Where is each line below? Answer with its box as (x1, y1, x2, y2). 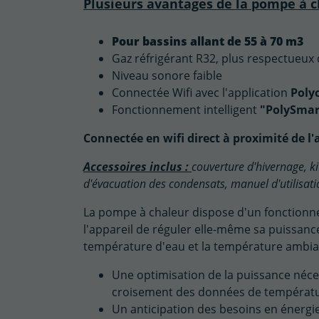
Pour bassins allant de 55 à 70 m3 (112, 33, 303, 50)
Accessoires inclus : (83, 159, 192, 175)
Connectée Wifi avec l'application (112, 85, 291, 101)
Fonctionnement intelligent (112, 102, 260, 118)
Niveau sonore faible (112, 68, 225, 84)
